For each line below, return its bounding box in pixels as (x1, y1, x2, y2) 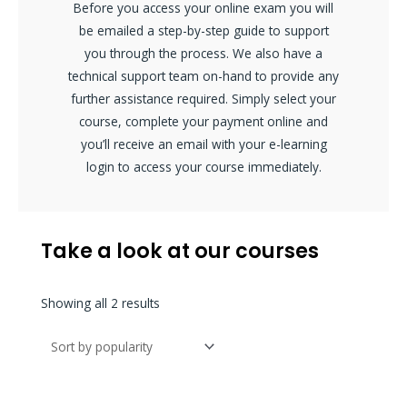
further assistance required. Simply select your (71, 89, 336, 107)
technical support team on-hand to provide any (68, 66, 339, 84)
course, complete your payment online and (79, 112, 328, 130)
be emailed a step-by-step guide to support (78, 21, 329, 39)
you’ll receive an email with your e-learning (80, 134, 327, 153)
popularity (159, 338, 216, 356)
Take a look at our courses (41, 236, 319, 265)
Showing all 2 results (41, 293, 160, 312)
